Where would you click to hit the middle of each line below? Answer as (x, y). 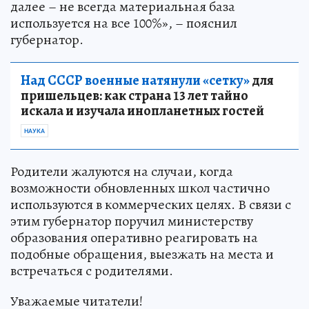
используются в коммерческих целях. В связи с (151, 205)
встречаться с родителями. (92, 271)
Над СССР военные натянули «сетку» (135, 81)
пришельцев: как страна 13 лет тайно (134, 96)
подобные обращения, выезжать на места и (142, 255)
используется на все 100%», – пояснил (124, 23)
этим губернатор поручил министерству (132, 221)
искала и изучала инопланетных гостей (142, 111)
